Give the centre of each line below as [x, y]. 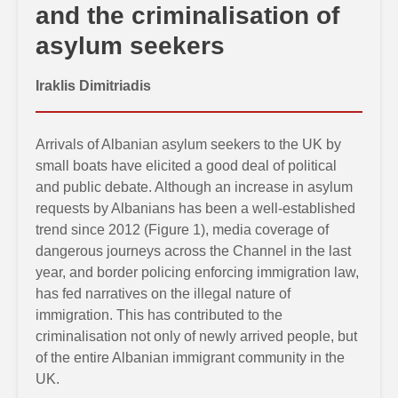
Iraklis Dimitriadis [93, 86]
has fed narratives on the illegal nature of [163, 294]
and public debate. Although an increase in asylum [194, 187]
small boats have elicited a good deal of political [186, 166]
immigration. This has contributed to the [159, 315]
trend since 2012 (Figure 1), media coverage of [182, 230]
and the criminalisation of [187, 16]
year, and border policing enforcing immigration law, [197, 272]
